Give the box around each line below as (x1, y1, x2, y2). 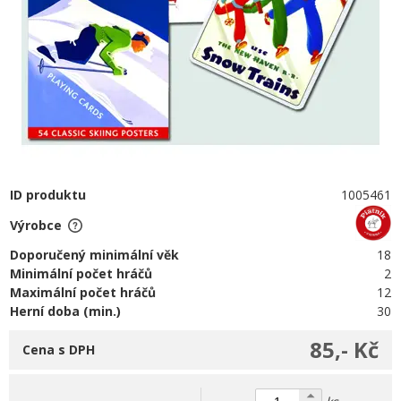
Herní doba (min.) (10, 303, 121, 320)
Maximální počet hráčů (10, 284, 156, 301)
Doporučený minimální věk (10, 246, 179, 263)
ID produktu (10, 186, 86, 203)
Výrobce (10, 216, 62, 234)
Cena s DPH (22, 341, 95, 358)
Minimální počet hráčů (10, 265, 152, 282)
